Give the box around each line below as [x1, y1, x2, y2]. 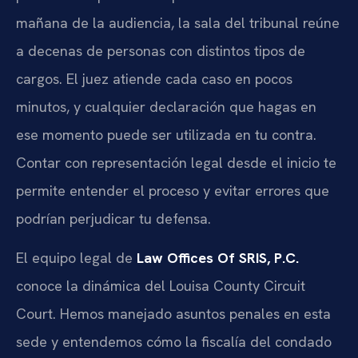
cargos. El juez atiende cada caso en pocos [16, 69, 292, 88]
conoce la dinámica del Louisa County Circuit [16, 276, 305, 296]
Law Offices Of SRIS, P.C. [137, 249, 299, 268]
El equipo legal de [16, 249, 137, 268]
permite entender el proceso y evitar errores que [16, 181, 329, 200]
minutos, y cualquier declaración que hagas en [16, 97, 316, 116]
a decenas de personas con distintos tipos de [16, 41, 305, 60]
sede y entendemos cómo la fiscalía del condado [16, 332, 332, 352]
